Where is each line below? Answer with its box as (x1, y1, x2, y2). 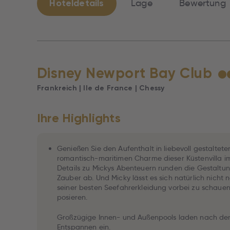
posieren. (57, 193, 88, 202)
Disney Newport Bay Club (37, 65, 213, 82)
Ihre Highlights (37, 110, 121, 125)
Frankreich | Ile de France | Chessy (37, 84, 165, 92)
